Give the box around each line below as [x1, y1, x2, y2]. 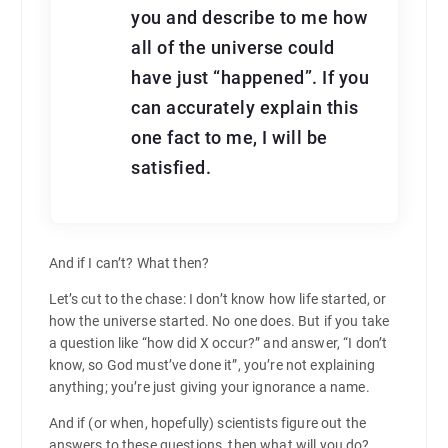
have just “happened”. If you [131, 67, 370, 88]
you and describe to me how [131, 7, 368, 28]
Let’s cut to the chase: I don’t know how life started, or [48, 290, 387, 307]
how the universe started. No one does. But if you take [48, 312, 390, 329]
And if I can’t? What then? [48, 254, 210, 271]
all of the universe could [131, 37, 335, 58]
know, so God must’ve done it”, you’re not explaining [48, 356, 375, 373]
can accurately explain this [131, 97, 359, 118]
